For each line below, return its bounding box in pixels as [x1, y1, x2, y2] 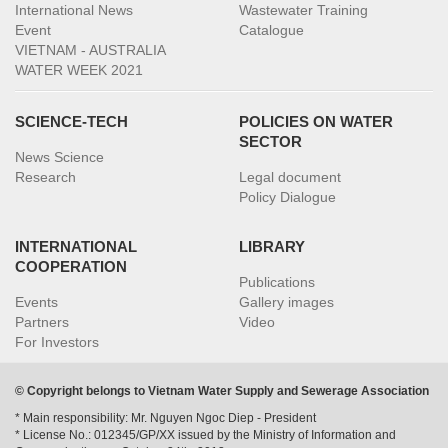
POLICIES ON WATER [239, 113, 393, 131]
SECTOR [239, 133, 302, 151]
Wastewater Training [239, 2, 368, 19]
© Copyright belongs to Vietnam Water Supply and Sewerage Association [15, 384, 429, 399]
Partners [15, 314, 69, 331]
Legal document [239, 169, 341, 186]
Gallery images [239, 294, 334, 311]
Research [15, 169, 76, 186]
